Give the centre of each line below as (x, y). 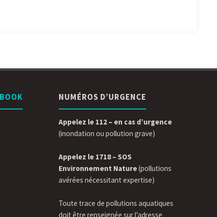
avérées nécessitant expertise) (107, 180)
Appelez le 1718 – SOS (95, 156)
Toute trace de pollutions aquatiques (116, 203)
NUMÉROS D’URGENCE (103, 97)
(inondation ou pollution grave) (107, 133)
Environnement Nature (99, 168)
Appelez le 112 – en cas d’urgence (116, 122)
